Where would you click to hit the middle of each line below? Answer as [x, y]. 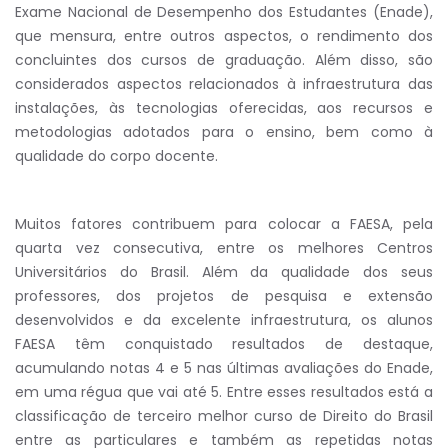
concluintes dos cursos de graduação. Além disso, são [224, 60]
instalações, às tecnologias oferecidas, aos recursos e [224, 108]
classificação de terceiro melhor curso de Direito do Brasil [224, 416]
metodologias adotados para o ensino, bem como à [224, 132]
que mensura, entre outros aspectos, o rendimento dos [224, 36]
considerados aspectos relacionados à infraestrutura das [224, 84]
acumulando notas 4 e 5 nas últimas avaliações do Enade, [224, 368]
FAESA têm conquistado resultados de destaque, [224, 344]
